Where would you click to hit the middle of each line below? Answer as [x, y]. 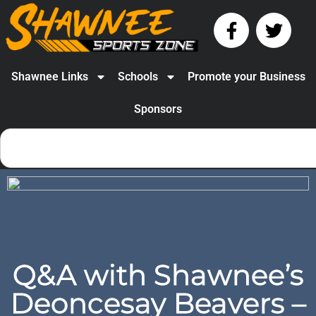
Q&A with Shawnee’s [158, 275]
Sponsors [158, 109]
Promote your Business [246, 77]
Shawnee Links [49, 77]
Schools [138, 77]
